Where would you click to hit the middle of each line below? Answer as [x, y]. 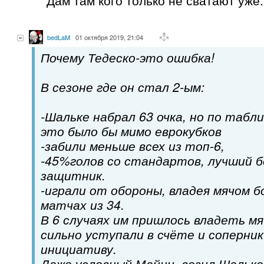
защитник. [73, 175]
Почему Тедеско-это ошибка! [128, 57]
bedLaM [59, 37]
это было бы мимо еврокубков [131, 131]
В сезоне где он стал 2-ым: [123, 86]
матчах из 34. [82, 204]
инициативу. [79, 248]
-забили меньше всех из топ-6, [133, 145]
